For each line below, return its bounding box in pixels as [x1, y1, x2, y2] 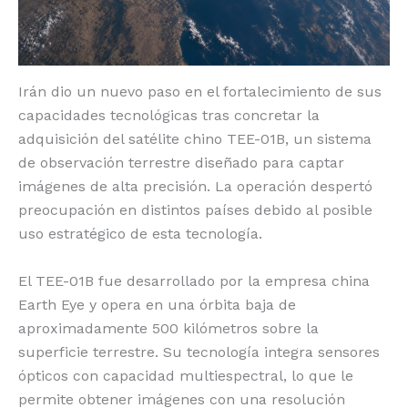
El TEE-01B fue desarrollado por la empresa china [18, 271, 370, 290]
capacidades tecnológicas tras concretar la [18, 107, 320, 124]
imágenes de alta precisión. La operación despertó [18, 178, 372, 195]
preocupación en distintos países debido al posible [18, 201, 372, 219]
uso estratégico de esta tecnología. [18, 225, 262, 242]
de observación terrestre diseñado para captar [18, 154, 344, 171]
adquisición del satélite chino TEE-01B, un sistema [18, 130, 372, 148]
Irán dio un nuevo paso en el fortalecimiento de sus [18, 83, 382, 100]
